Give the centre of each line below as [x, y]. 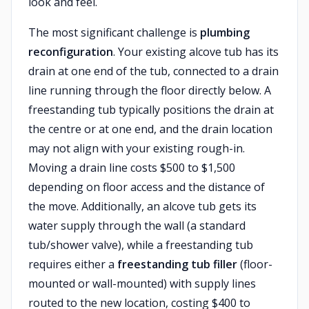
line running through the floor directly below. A [150, 90]
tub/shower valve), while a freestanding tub [141, 245]
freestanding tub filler [177, 264]
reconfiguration [71, 52]
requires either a [73, 264]
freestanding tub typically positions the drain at [151, 110]
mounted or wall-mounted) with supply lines [142, 283]
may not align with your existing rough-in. [137, 148]
